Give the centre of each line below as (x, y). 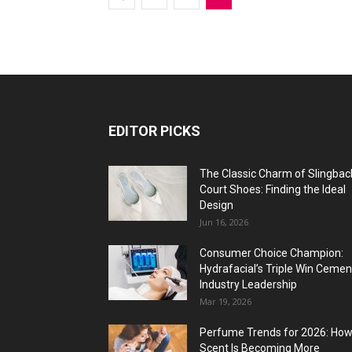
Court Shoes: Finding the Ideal (273, 189)
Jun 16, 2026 (224, 222)
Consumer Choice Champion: (271, 253)
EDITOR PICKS (154, 131)
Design (216, 205)
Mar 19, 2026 (225, 301)
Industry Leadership (248, 284)
